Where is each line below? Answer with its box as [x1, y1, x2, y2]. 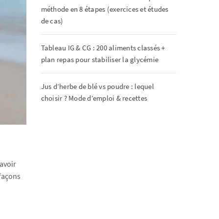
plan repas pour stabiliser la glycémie [41, 55, 158, 64]
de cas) [41, 16, 64, 25]
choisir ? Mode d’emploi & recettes [41, 93, 147, 103]
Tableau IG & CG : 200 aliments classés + [41, 43, 165, 52]
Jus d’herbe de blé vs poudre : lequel [41, 82, 154, 91]
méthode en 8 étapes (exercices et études [41, 4, 169, 14]
